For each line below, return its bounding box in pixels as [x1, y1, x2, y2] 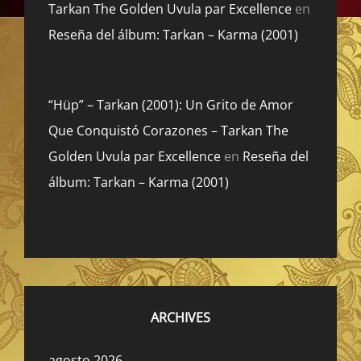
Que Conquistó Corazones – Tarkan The [48, 122, 288, 140]
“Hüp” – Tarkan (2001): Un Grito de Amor [48, 96, 293, 114]
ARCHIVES [151, 309, 210, 327]
